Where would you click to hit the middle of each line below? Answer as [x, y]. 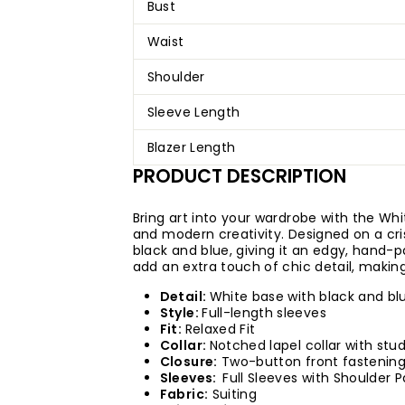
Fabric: [184, 394]
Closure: [188, 361]
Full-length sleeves [266, 312]
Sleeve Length [193, 112]
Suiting [233, 394]
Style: [181, 312]
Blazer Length [191, 147]
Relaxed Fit [220, 329]
